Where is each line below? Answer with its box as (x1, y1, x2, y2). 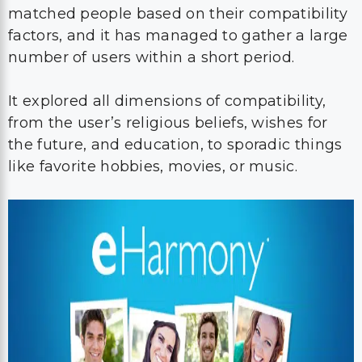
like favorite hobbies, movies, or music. (8, 158, 297, 175)
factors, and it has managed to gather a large (8, 27, 348, 44)
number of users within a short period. (8, 48, 295, 66)
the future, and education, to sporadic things (8, 136, 343, 154)
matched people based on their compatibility (8, 5, 347, 23)
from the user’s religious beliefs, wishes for (8, 114, 328, 132)
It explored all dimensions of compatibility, (8, 92, 326, 110)
